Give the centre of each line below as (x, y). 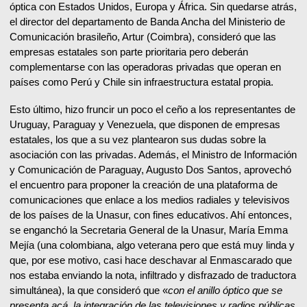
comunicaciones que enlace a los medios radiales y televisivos (150, 200)
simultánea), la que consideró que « (89, 291)
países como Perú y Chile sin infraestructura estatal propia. (142, 82)
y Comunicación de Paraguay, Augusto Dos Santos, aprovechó (150, 170)
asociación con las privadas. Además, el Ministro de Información (153, 155)
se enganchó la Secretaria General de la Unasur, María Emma (149, 230)
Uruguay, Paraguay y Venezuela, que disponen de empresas (145, 125)
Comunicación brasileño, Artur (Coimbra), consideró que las (143, 37)
